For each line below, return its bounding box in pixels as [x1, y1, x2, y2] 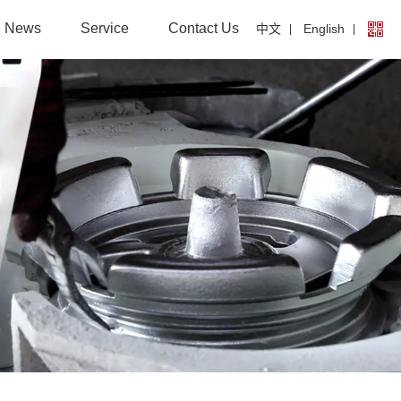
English [303, 21, 345, 36]
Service [81, 21, 129, 36]
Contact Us [168, 21, 239, 36]
